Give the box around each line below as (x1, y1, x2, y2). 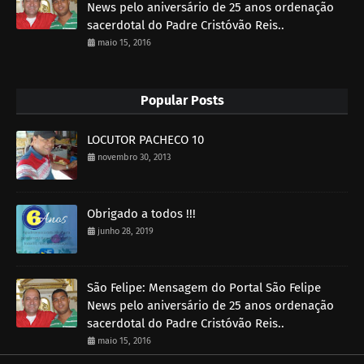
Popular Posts (140, 92, 224, 108)
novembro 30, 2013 (97, 151, 171, 162)
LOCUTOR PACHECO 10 (87, 132, 204, 147)
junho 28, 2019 (97, 225, 154, 236)
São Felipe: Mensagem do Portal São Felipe (87, 279, 321, 295)
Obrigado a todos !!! (87, 206, 196, 221)
